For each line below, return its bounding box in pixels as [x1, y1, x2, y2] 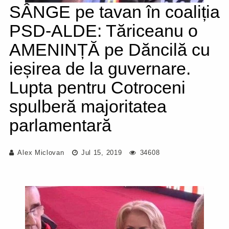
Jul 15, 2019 [79, 149, 122, 156]
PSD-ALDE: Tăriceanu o [9, 21, 198, 40]
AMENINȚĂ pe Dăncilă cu [9, 40, 210, 59]
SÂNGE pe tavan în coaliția [9, 2, 220, 21]
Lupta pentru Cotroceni [9, 78, 186, 97]
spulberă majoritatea [9, 97, 167, 116]
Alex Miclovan [17, 149, 64, 156]
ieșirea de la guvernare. [9, 59, 191, 78]
